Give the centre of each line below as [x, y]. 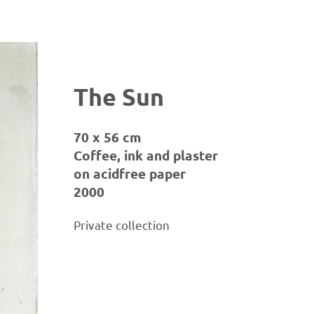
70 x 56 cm [108, 137]
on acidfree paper [130, 173]
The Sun [119, 96]
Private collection [122, 224]
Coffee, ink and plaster [146, 155]
